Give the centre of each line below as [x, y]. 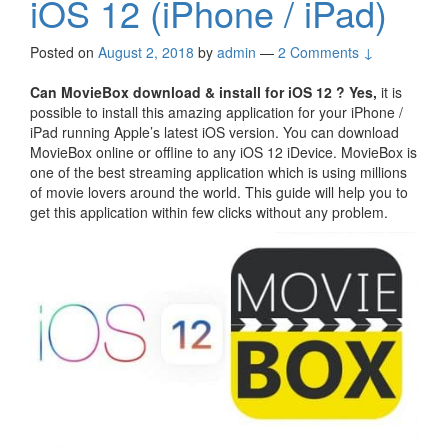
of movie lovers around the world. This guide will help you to [219, 192]
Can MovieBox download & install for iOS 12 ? [187, 92]
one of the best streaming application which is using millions [218, 172]
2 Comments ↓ [326, 52]
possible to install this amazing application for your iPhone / [216, 112]
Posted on [64, 52]
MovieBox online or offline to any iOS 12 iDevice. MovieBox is [223, 152]
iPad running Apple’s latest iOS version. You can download [214, 132]
